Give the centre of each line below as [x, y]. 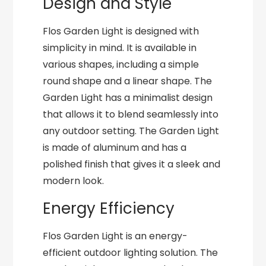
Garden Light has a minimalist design [128, 98]
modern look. [74, 181]
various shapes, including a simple [121, 64]
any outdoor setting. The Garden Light [131, 131]
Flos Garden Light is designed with [121, 31]
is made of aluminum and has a [115, 148]
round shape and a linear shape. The [128, 81]
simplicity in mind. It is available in [120, 48]
